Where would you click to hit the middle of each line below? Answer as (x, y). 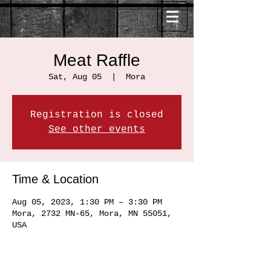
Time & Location (55, 179)
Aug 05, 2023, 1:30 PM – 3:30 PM (87, 202)
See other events (97, 129)
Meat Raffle (97, 60)
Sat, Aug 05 (75, 77)
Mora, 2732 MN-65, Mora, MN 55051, (92, 214)
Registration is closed (97, 115)
